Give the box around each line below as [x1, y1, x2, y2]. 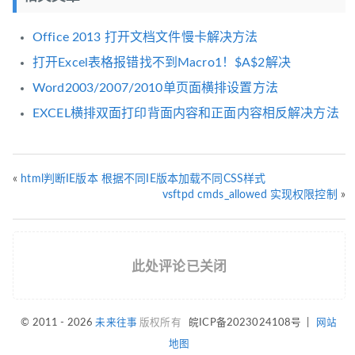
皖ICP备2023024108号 [189, 318, 302, 328]
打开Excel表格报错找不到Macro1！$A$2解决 [32, 56, 291, 70]
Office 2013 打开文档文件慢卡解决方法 [32, 31, 258, 44]
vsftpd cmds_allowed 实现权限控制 [162, 189, 338, 201]
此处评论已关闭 [132, 260, 227, 274]
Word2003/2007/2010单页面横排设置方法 [32, 82, 278, 95]
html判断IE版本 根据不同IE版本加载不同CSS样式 [21, 174, 266, 185]
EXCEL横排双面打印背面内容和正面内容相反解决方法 [32, 107, 339, 120]
